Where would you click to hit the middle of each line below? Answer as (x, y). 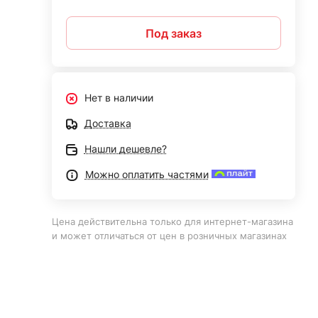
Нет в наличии (119, 98)
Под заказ (173, 33)
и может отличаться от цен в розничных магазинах (169, 236)
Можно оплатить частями (147, 174)
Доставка (108, 123)
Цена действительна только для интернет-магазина (172, 221)
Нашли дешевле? (125, 149)
